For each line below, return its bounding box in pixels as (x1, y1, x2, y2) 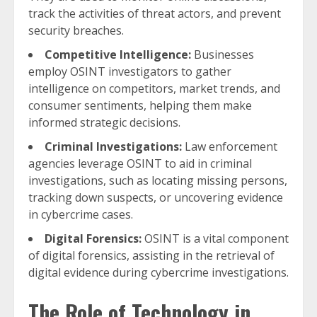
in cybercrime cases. (28, 207, 133, 222)
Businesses (191, 47, 254, 62)
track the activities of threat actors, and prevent (28, 6, 281, 21)
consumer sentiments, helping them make (28, 98, 252, 113)
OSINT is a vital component (142, 231, 289, 246)
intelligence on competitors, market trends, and (28, 81, 280, 96)
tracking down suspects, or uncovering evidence (28, 190, 283, 205)
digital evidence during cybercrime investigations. (28, 265, 289, 280)
